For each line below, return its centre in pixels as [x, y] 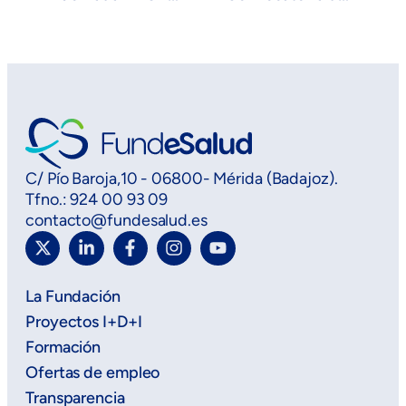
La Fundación [73, 296]
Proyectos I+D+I [84, 321]
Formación [63, 347]
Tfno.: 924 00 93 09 [97, 199]
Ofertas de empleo [93, 372]
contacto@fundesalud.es [116, 220]
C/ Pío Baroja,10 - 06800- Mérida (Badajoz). [182, 178]
